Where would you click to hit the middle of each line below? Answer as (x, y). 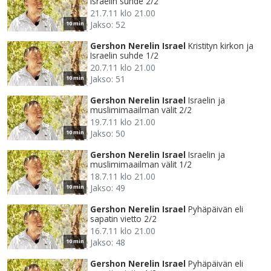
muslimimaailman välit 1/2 (141, 165)
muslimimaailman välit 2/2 (141, 110)
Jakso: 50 (108, 134)
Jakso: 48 (108, 243)
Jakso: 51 (108, 79)
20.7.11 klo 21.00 (123, 68)
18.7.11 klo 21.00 (123, 177)
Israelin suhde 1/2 (124, 56)
